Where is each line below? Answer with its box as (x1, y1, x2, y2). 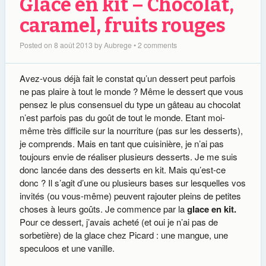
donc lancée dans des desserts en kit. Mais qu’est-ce (19, 163, 226, 176)
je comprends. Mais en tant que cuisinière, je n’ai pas (19, 137, 224, 150)
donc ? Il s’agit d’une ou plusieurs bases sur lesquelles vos (19, 176, 246, 189)
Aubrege (103, 40, 132, 50)
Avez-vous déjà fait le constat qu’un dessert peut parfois (19, 72, 236, 85)
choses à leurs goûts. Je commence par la (19, 202, 187, 216)
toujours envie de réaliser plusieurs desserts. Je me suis (19, 150, 237, 163)
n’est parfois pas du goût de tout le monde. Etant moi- (19, 111, 225, 124)
